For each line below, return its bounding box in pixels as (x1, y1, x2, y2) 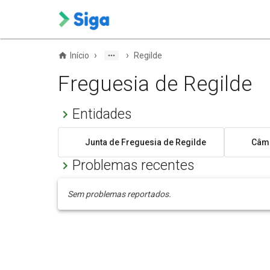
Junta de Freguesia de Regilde (85, 137, 206, 147)
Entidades (72, 106, 131, 122)
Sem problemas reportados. (67, 189, 171, 199)
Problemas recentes (72, 157, 194, 174)
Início (70, 51, 89, 60)
